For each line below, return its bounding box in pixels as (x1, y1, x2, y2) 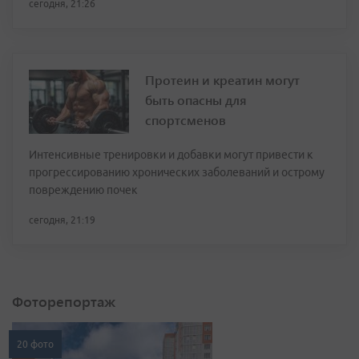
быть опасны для (145, 91, 247, 108)
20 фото (17, 339, 54, 349)
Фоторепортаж (12, 292, 115, 311)
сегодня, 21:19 (29, 215, 95, 225)
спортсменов (145, 111, 226, 128)
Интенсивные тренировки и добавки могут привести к (29, 148, 313, 161)
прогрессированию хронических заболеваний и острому (29, 166, 325, 179)
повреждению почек (29, 184, 138, 196)
